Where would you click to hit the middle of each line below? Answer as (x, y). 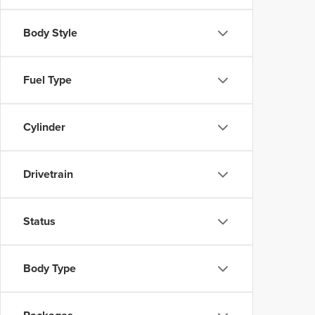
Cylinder (44, 127)
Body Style (50, 33)
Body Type (50, 269)
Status (39, 221)
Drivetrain (48, 174)
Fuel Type (47, 80)
